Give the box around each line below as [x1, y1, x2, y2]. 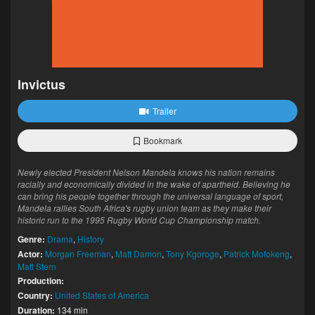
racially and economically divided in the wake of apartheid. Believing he [18, 178, 290, 190]
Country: [18, 289, 53, 302]
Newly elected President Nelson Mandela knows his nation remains [18, 166, 275, 178]
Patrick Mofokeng [224, 247, 290, 259]
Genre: [18, 233, 45, 245]
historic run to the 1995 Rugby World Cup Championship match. [18, 214, 261, 226]
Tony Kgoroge [166, 247, 219, 259]
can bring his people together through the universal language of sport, [18, 190, 283, 202]
